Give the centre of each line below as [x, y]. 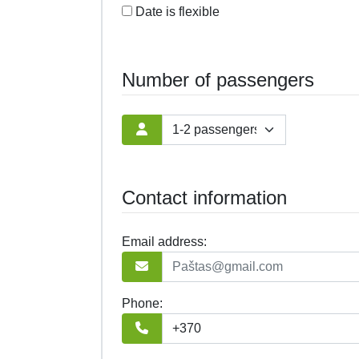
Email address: [164, 241]
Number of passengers [218, 79]
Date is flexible [177, 11]
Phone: [142, 303]
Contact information [204, 197]
